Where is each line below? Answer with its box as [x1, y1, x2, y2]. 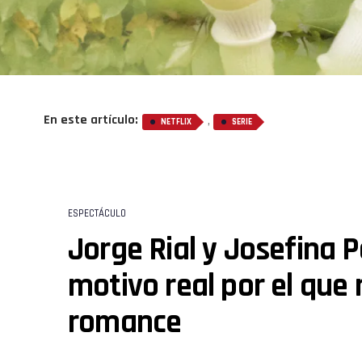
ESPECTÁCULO [68, 207, 126, 221]
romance [68, 302, 182, 344]
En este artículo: [44, 112, 138, 129]
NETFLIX [161, 116, 192, 128]
